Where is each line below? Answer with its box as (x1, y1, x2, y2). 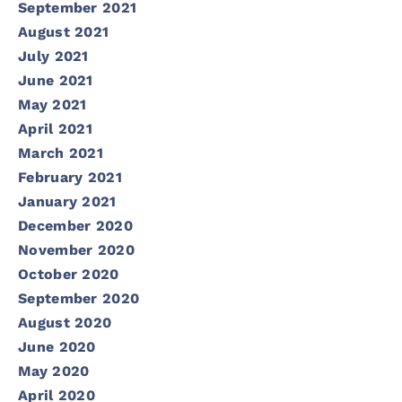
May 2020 (18, 362, 90, 380)
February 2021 (18, 168, 122, 186)
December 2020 (18, 216, 133, 234)
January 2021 (18, 192, 117, 210)
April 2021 (18, 119, 92, 137)
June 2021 (18, 71, 93, 89)
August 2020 (18, 313, 112, 331)
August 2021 (18, 22, 109, 40)
